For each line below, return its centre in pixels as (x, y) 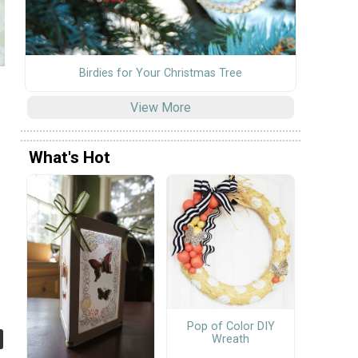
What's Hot (70, 158)
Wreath (231, 339)
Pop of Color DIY (231, 326)
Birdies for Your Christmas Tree (161, 73)
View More (161, 107)
